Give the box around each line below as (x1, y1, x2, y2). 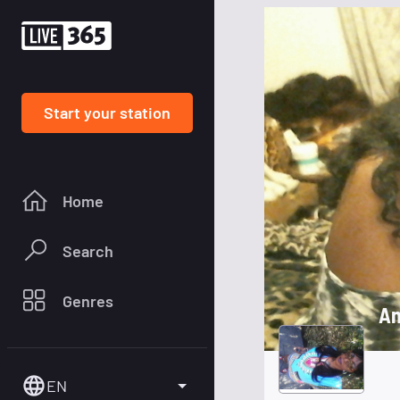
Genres (62, 290, 113, 311)
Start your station (44, 102, 171, 122)
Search (62, 240, 113, 261)
